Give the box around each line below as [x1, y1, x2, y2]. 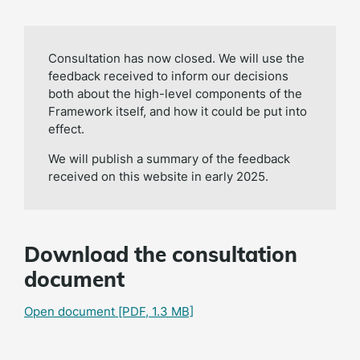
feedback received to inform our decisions [48, 68, 288, 84]
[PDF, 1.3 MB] [115, 304, 194, 319]
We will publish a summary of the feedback [48, 151, 290, 166]
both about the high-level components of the [48, 86, 302, 101]
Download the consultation [24, 241, 297, 268]
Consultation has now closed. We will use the [48, 51, 305, 66]
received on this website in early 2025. [48, 169, 272, 184]
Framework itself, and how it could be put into [48, 104, 307, 119]
